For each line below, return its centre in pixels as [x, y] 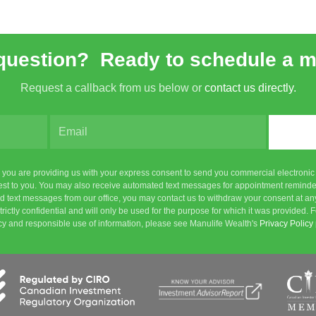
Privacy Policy [286, 223]
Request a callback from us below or [112, 87]
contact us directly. [250, 87]
